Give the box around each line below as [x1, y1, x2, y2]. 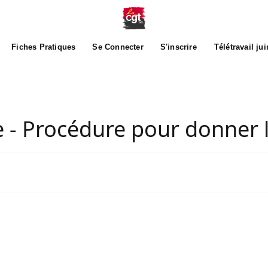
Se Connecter [92, 42, 144, 51]
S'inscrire [160, 42, 197, 51]
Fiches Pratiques [11, 42, 76, 51]
